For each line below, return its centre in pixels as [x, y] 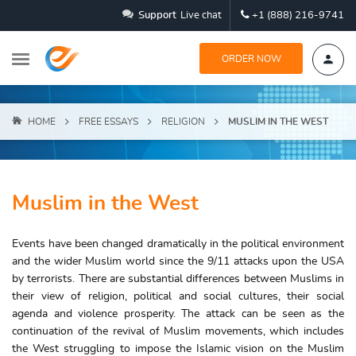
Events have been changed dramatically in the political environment [178, 244]
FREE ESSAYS [108, 122]
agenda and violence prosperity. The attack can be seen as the [178, 314]
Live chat [201, 15]
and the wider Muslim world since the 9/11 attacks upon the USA [178, 261]
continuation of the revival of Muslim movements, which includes [178, 331]
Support [157, 15]
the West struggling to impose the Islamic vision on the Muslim [178, 349]
